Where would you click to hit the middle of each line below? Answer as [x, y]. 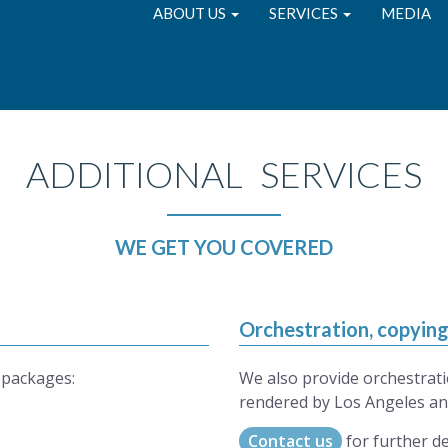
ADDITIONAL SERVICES [224, 174]
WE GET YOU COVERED [224, 247]
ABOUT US [191, 13]
